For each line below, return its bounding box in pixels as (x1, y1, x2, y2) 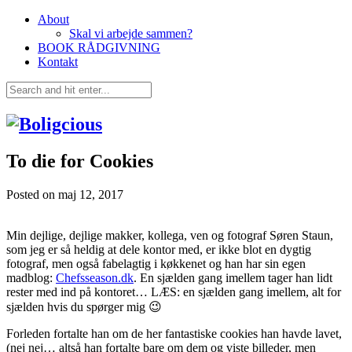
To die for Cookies (6, 150, 153, 171)
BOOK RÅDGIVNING (38, 41, 160, 54)
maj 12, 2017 (58, 187, 123, 201)
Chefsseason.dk (56, 270, 134, 284)
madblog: (6, 270, 56, 284)
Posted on (6, 187, 58, 201)
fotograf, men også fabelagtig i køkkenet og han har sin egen (6, 256, 306, 270)
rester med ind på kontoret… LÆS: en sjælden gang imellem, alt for (6, 284, 341, 299)
